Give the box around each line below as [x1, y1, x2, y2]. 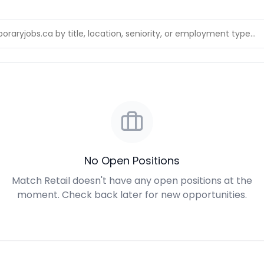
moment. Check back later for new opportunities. [17, 188, 247, 202]
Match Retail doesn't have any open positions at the [12, 174, 252, 187]
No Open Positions [84, 153, 180, 168]
